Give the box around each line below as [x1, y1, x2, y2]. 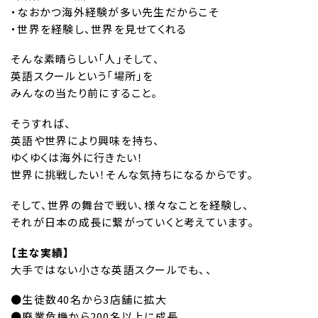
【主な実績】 [11, 244, 70, 260]
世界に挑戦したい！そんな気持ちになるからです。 [11, 167, 253, 182]
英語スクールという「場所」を [11, 68, 154, 84]
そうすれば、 [11, 116, 72, 131]
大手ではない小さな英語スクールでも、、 [11, 261, 212, 277]
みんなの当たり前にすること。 [11, 85, 158, 101]
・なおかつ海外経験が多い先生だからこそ [11, 4, 219, 19]
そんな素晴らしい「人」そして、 [11, 51, 160, 67]
